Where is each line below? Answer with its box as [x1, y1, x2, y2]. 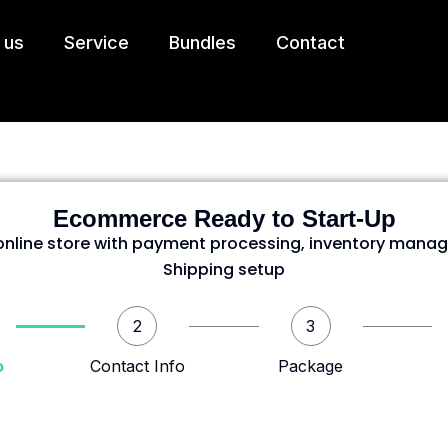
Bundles [168, 32, 236, 53]
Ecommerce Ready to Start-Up [52, 205, 396, 232]
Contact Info [89, 356, 185, 376]
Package [278, 356, 344, 376]
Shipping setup [163, 258, 285, 281]
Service [63, 32, 129, 53]
